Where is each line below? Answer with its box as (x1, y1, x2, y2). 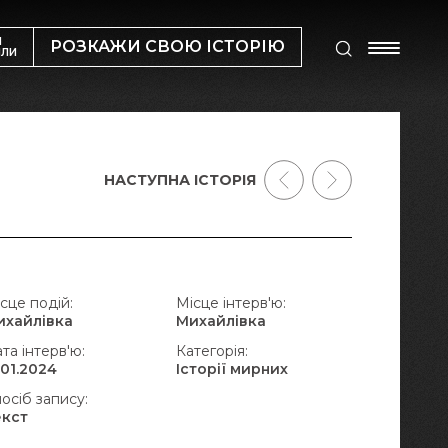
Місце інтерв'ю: (175, 294, 286, 312)
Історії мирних (175, 360, 288, 378)
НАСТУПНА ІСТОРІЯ (104, 171, 256, 189)
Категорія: (175, 342, 248, 360)
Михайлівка (175, 312, 266, 330)
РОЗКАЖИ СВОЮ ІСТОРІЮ (50, 37, 285, 56)
